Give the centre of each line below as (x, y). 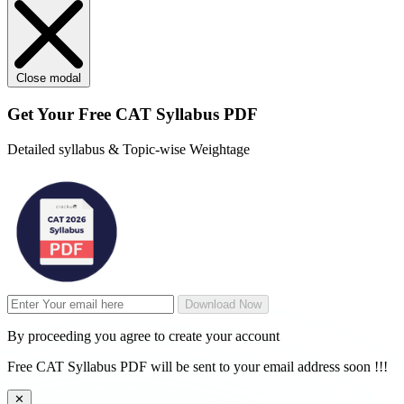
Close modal (49, 78)
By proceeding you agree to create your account (143, 335)
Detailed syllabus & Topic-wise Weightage (129, 149)
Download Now (223, 304)
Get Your (43, 115)
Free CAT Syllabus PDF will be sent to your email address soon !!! (197, 366)
